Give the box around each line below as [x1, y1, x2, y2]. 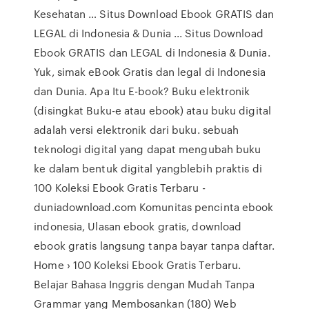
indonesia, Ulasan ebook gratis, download [34, 219, 242, 234]
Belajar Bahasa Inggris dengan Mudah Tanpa [34, 277, 255, 292]
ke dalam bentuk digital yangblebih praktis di [34, 161, 262, 176]
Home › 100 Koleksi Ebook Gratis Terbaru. [34, 257, 241, 272]
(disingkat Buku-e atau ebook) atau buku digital [34, 103, 271, 118]
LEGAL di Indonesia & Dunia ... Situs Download [34, 26, 263, 41]
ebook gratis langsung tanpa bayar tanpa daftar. [34, 238, 275, 253]
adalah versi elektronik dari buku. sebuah [34, 122, 239, 137]
